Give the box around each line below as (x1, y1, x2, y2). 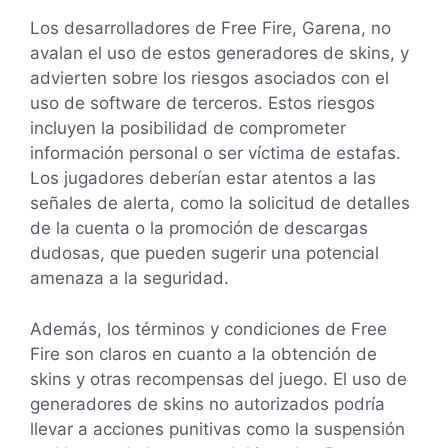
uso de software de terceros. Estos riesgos (30, 93, 375, 114)
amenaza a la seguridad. (30, 268, 229, 289)
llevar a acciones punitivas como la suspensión (30, 418, 405, 439)
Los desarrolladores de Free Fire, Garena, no (30, 18, 391, 39)
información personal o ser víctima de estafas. (30, 143, 401, 164)
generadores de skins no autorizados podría (30, 393, 385, 414)
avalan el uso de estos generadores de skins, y (30, 43, 409, 64)
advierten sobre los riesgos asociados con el (30, 68, 389, 89)
